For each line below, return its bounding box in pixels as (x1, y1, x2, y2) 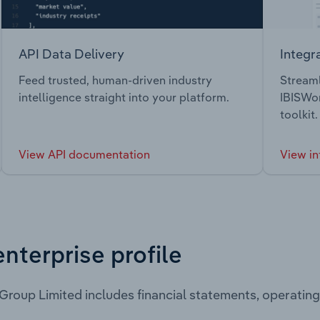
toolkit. (280, 107, 318, 122)
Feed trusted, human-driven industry (19, 73, 212, 88)
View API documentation (19, 147, 150, 162)
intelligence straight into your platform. (19, 90, 229, 105)
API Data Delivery (19, 45, 124, 62)
